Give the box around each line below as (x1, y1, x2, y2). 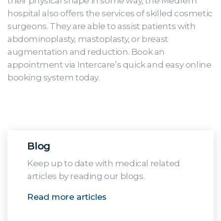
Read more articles (27, 192, 107, 202)
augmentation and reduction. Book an (7, 47, 165, 57)
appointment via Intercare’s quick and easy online (7, 60, 212, 70)
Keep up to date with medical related (27, 158, 180, 169)
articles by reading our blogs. (27, 171, 145, 182)
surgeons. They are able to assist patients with (7, 21, 196, 31)
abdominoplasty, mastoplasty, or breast (7, 34, 168, 44)
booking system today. (7, 73, 100, 82)
